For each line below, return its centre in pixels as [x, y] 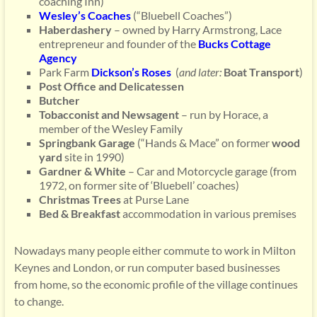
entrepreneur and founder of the [118, 44]
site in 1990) [93, 157]
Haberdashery [75, 29]
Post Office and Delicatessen [111, 86]
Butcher [59, 100]
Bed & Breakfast [79, 213]
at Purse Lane [155, 199]
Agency [58, 58]
